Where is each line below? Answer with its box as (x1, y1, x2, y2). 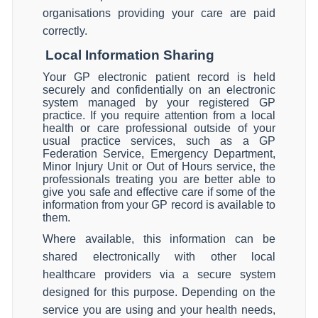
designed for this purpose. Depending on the (43, 286, 275, 298)
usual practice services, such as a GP (43, 135, 275, 147)
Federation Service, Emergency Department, (43, 148, 275, 160)
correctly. (43, 25, 87, 37)
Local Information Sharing (45, 48, 214, 62)
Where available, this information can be (43, 233, 275, 245)
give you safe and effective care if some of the (43, 186, 275, 198)
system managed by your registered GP (43, 97, 275, 109)
